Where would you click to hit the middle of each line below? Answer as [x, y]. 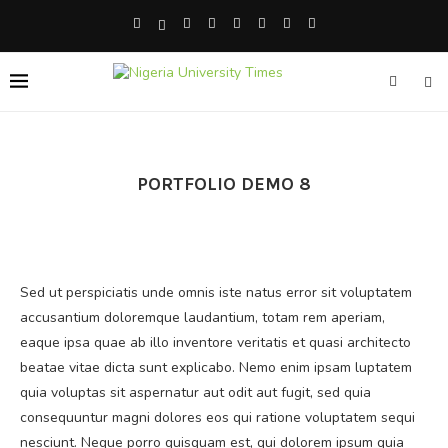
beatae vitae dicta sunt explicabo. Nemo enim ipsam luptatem [216, 367]
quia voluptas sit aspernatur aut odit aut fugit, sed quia [195, 392]
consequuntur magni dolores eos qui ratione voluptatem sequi [217, 417]
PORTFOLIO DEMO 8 [224, 184]
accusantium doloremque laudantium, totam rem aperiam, [202, 317]
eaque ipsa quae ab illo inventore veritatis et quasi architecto [215, 342]
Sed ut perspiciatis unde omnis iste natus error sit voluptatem [216, 292]
